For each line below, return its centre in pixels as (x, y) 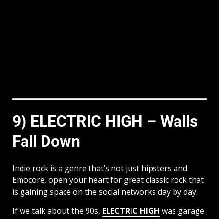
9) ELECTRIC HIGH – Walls (105, 121)
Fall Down (46, 142)
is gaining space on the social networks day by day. (105, 191)
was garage (182, 210)
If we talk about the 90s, (57, 210)
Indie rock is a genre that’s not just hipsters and (100, 168)
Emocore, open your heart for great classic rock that (108, 180)
